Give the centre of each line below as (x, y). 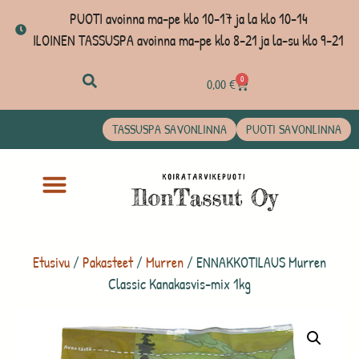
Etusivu (51, 262)
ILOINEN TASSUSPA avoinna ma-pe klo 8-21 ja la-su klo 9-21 (189, 40)
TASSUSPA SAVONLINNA (169, 129)
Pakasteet (108, 262)
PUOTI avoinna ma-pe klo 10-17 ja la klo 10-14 (188, 19)
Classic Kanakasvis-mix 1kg (179, 284)
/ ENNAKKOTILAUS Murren (255, 262)
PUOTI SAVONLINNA (294, 129)
